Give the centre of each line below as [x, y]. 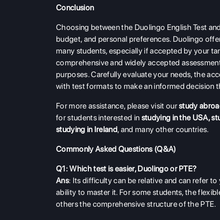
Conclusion [75, 8]
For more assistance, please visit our [118, 106]
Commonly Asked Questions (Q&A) [116, 149]
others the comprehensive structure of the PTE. [136, 204]
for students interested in [99, 118]
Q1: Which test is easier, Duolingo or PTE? [126, 169]
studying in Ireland [87, 130]
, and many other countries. [163, 130]
